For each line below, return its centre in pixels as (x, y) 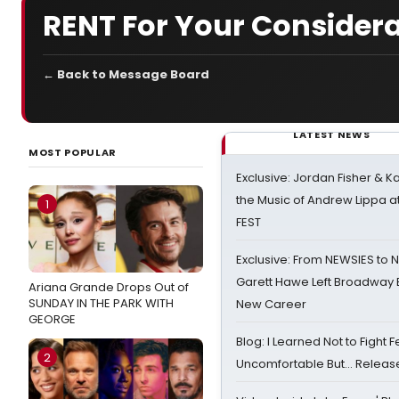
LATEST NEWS (332, 134)
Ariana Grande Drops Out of (109, 287)
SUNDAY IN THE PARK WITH (101, 303)
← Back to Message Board (126, 74)
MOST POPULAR (73, 152)
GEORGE (52, 319)
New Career (271, 304)
